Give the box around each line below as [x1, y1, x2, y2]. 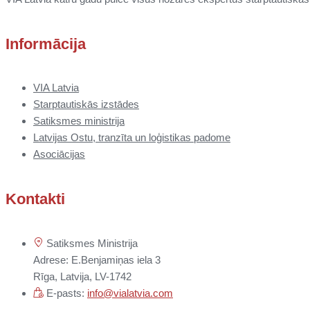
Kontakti [6, 190, 65, 208]
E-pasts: [44, 286, 87, 299]
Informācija [6, 35, 86, 53]
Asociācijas [33, 148, 85, 161]
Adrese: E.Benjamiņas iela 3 [33, 253, 161, 266]
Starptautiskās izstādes [33, 98, 139, 111]
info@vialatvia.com [87, 286, 173, 299]
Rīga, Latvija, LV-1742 [33, 270, 131, 282]
